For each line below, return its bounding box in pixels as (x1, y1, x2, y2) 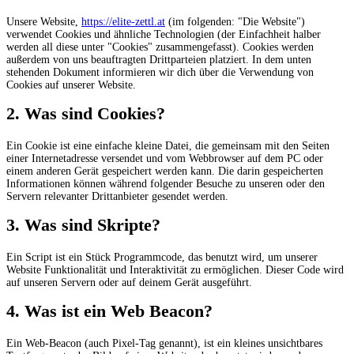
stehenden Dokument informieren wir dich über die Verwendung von (6, 66, 314, 78)
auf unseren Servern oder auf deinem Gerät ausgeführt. (6, 276, 252, 288)
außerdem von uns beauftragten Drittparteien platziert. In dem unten (6, 53, 311, 66)
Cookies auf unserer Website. (6, 78, 136, 91)
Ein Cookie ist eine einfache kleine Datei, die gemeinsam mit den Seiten (6, 139, 330, 152)
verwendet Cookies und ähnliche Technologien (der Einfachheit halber (6, 28, 321, 40)
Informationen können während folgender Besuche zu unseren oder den (6, 177, 325, 190)
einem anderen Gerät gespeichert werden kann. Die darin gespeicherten (6, 164, 323, 177)
